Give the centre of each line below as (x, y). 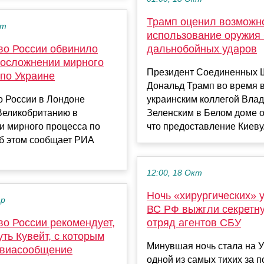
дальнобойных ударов (202, 49)
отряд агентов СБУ (194, 223)
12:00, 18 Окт (174, 173)
